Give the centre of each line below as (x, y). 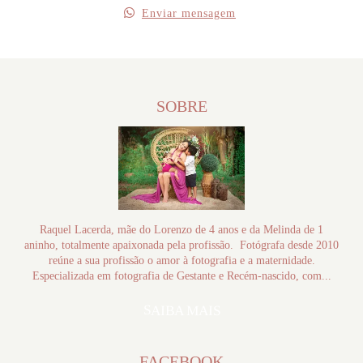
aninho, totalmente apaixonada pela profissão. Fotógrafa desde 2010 (181, 245)
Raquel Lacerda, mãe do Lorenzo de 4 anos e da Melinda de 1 (181, 229)
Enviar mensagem (189, 13)
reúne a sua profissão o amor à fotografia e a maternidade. (181, 260)
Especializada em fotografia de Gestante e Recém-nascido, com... (181, 275)
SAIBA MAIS (181, 311)
